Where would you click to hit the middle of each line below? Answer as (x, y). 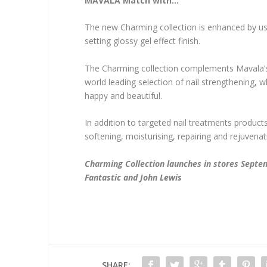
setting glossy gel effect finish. (143, 41)
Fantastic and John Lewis (133, 177)
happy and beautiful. (124, 95)
